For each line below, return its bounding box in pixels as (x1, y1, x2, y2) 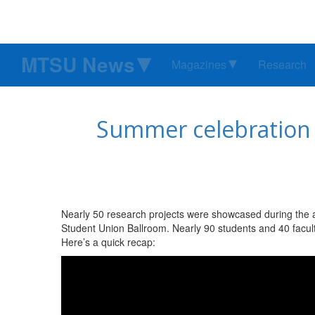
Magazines (172, 56, 226, 73)
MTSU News (21, 50, 135, 79)
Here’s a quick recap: (61, 235, 155, 250)
